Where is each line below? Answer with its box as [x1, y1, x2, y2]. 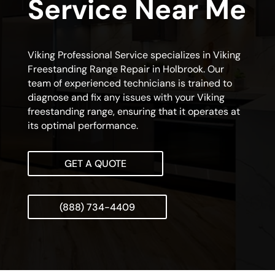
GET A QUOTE [64, 157, 126, 171]
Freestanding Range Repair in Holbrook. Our [27, 63, 224, 76]
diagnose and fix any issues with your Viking [27, 91, 225, 104]
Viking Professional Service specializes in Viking [27, 48, 241, 62]
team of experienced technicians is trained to [27, 77, 232, 90]
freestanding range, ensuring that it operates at [27, 105, 240, 118]
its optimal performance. [27, 119, 138, 133]
